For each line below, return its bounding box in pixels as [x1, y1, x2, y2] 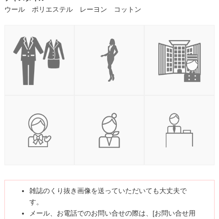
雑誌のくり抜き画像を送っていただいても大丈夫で [29, 186, 187, 195]
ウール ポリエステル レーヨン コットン [4, 5, 141, 14]
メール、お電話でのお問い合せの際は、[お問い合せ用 [29, 209, 196, 217]
